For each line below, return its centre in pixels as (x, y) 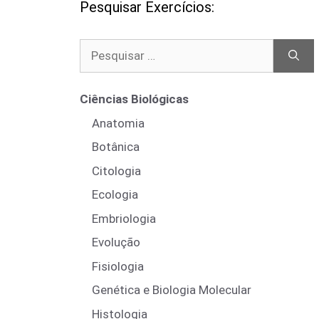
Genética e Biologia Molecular (172, 290)
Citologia (116, 171)
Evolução (116, 242)
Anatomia (118, 123)
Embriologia (124, 218)
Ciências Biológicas (134, 99)
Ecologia (115, 194)
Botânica (116, 147)
